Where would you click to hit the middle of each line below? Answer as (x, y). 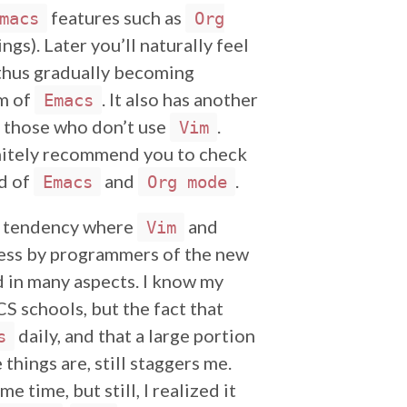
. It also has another (180, 99)
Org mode (187, 182)
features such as (116, 17)
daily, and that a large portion (135, 335)
